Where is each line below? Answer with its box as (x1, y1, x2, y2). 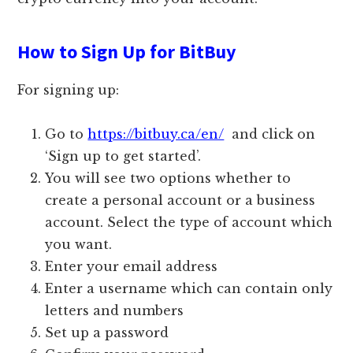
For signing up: (17, 81, 120, 98)
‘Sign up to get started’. (45, 147, 202, 164)
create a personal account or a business (45, 191, 316, 208)
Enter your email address (45, 258, 222, 274)
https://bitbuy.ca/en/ (87, 125, 225, 142)
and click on (224, 125, 316, 142)
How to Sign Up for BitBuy (17, 39, 237, 64)
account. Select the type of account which (45, 214, 333, 230)
